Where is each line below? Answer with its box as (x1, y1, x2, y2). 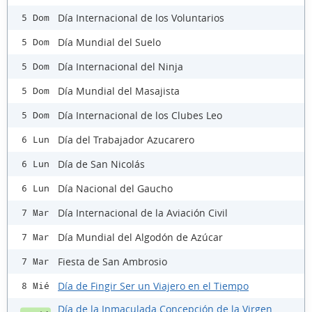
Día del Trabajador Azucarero (58, 132, 194, 146)
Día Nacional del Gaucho (58, 181, 173, 195)
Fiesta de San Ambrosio (58, 254, 167, 268)
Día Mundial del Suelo (58, 35, 161, 49)
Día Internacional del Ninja (58, 59, 183, 73)
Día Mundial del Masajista (58, 84, 180, 97)
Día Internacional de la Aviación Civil (58, 205, 228, 219)
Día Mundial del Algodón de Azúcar (58, 230, 223, 244)
